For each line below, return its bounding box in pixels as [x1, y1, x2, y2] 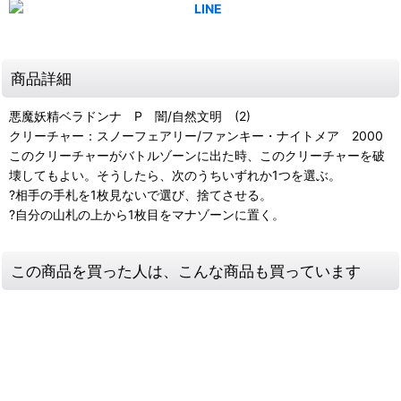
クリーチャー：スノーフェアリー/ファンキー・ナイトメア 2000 [9, 128, 383, 144]
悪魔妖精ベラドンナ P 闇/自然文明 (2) [9, 108, 251, 124]
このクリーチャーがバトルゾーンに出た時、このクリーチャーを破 [9, 148, 385, 164]
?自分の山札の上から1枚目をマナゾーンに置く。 [9, 207, 285, 223]
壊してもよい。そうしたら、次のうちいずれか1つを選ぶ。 [9, 167, 341, 183]
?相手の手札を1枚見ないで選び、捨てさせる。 [9, 187, 272, 203]
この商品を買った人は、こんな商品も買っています [11, 261, 361, 281]
